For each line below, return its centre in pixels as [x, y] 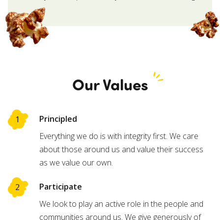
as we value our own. [76, 162]
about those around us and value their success [121, 149]
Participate [61, 186]
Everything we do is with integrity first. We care [119, 136]
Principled [58, 119]
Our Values [110, 83]
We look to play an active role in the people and [121, 204]
